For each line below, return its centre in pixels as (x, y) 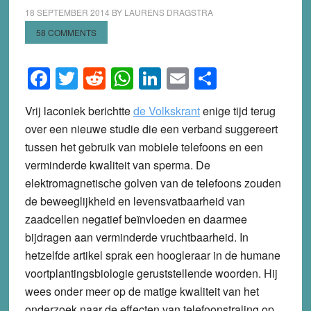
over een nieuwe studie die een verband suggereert (151, 128)
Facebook (99, 78)
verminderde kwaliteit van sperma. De (117, 165)
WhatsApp (184, 78)
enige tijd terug (237, 110)
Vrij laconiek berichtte (79, 110)
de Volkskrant (166, 110)
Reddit (137, 78)
